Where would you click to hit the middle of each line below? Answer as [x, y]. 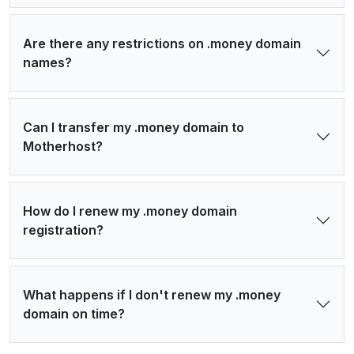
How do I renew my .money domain [130, 211]
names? [47, 63]
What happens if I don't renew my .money [152, 295]
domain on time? [74, 314]
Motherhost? [63, 147]
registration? [63, 230]
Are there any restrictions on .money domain [162, 44]
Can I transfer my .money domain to [134, 128]
